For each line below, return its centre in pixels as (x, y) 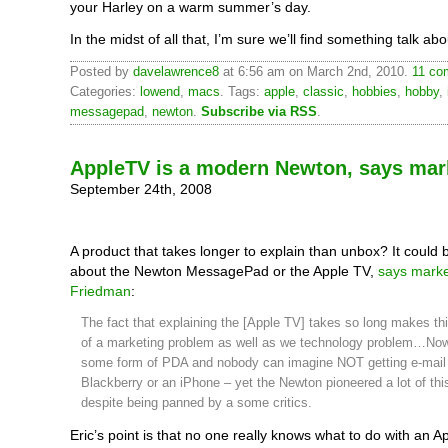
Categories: (105, 91)
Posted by (101, 71)
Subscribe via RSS (259, 111)
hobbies (374, 91)
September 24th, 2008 (141, 188)
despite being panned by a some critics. (196, 402)
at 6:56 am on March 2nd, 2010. (315, 71)
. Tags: (242, 91)
